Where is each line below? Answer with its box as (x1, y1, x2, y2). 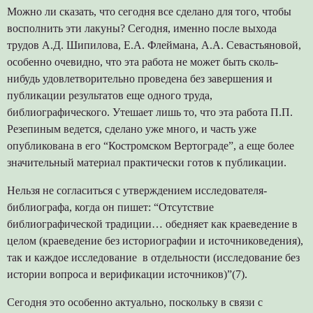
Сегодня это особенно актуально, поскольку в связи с (6, 296, 263, 308)
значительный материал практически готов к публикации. (6, 156, 286, 168)
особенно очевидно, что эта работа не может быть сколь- (6, 55, 278, 68)
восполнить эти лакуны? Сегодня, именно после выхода (6, 22, 277, 34)
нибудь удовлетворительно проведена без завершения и (6, 72, 272, 85)
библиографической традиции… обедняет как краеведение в (6, 217, 298, 230)
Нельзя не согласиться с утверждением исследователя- (6, 184, 267, 196)
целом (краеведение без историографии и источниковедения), (6, 234, 303, 247)
